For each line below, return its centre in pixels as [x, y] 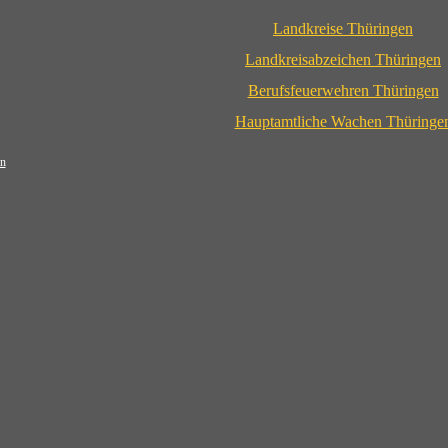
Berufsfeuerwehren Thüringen [343, 90]
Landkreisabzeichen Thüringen [343, 59]
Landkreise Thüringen [343, 28]
